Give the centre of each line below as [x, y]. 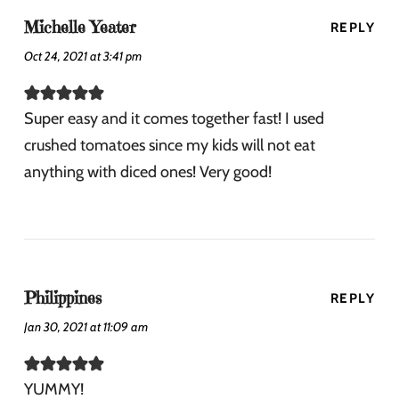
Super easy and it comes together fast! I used [174, 119]
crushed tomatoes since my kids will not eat [170, 146]
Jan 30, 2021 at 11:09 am [86, 327]
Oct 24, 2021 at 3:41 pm [83, 57]
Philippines [63, 298]
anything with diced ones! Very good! [148, 172]
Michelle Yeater [80, 28]
